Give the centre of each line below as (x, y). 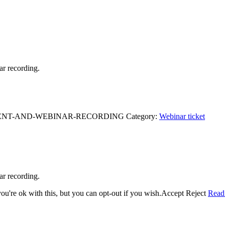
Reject (196, 193)
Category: (143, 116)
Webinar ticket (182, 116)
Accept (173, 193)
